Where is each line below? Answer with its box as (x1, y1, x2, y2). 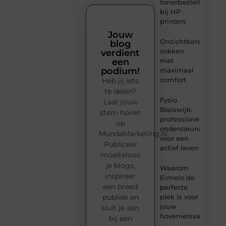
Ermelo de (159, 173, 195, 182)
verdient (101, 47, 140, 59)
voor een (159, 134, 189, 142)
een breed (103, 182, 138, 192)
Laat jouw (103, 97, 138, 107)
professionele (159, 115, 205, 123)
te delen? (104, 87, 137, 96)
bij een (108, 214, 132, 223)
